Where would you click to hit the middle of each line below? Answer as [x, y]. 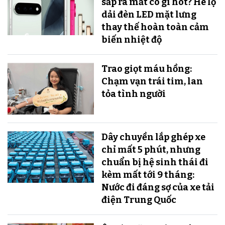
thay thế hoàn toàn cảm [155, 27]
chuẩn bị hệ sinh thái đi [155, 162]
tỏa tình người [133, 94]
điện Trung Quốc [139, 200]
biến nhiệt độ [131, 40]
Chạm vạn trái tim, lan [152, 82]
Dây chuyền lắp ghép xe [153, 137]
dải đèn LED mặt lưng [149, 15]
